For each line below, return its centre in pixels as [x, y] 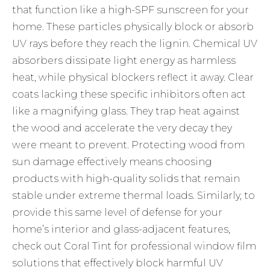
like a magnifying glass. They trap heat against [126, 111]
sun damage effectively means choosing [112, 162]
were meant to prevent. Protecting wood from [129, 145]
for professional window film [184, 246]
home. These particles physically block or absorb [133, 27]
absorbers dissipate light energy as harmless [124, 61]
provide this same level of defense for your [118, 213]
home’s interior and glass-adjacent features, [121, 230]
